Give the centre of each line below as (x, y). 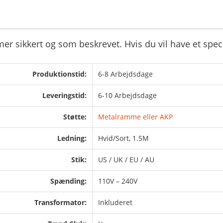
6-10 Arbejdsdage (127, 95)
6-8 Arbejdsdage (125, 74)
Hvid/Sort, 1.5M (123, 138)
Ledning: (72, 138)
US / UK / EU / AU (126, 160)
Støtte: (75, 117)
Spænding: (68, 181)
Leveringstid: (64, 95)
